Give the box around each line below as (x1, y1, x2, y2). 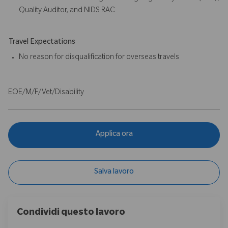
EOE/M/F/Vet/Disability (8, 89, 84, 97)
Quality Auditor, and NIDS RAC (19, 7, 115, 15)
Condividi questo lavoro (17, 208, 125, 218)
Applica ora (95, 131, 133, 139)
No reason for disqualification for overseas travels (19, 53, 179, 62)
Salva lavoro (94, 168, 134, 177)
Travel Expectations (9, 38, 75, 47)
